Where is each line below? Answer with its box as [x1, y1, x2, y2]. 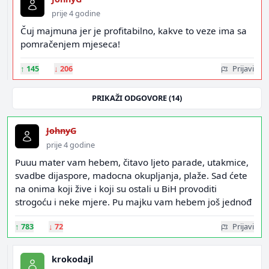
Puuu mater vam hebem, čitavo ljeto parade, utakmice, [15, 156, 249, 168]
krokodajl [52, 253, 93, 265]
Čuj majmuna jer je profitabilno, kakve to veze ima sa [20, 25, 247, 37]
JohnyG [46, 125, 76, 136]
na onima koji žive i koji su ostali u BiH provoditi [15, 183, 217, 195]
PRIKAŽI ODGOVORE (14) [92, 92, 182, 103]
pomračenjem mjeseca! [20, 38, 120, 50]
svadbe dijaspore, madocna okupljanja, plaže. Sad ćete [15, 169, 247, 181]
